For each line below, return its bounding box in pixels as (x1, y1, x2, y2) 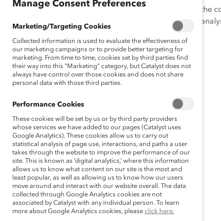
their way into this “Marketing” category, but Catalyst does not (12, 63, 191, 70)
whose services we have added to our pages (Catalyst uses (12, 124, 181, 131)
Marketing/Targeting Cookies (12, 23, 111, 30)
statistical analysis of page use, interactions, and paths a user (12, 141, 187, 147)
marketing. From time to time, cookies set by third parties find (12, 55, 188, 61)
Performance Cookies (12, 101, 84, 108)
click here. (145, 208, 174, 215)
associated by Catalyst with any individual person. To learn (12, 200, 180, 206)
